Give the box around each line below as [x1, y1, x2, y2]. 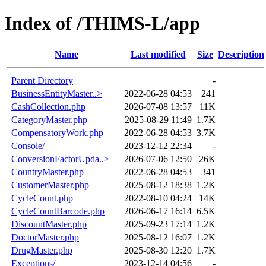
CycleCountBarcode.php [11, 205, 104, 216]
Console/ [11, 140, 45, 151]
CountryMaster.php [11, 166, 84, 177]
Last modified [130, 49, 186, 59]
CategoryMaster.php [11, 114, 87, 125]
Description [218, 49, 264, 59]
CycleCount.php [11, 192, 73, 203]
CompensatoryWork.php [11, 127, 103, 138]
